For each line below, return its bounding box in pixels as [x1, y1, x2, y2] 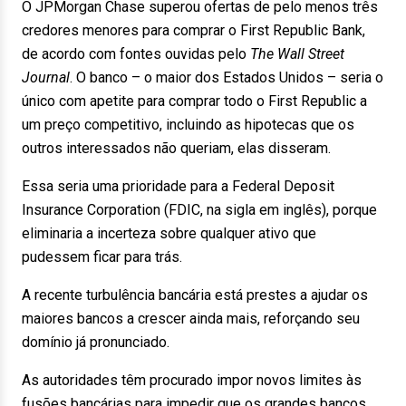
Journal [22, 69, 70, 86]
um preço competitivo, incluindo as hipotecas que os [22, 116, 354, 133]
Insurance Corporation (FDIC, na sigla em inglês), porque [22, 201, 377, 218]
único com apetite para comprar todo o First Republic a [22, 92, 367, 110]
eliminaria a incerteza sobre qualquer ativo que [22, 225, 316, 242]
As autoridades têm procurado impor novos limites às [22, 372, 362, 389]
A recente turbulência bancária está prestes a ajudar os [22, 286, 368, 304]
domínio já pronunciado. [22, 333, 169, 351]
